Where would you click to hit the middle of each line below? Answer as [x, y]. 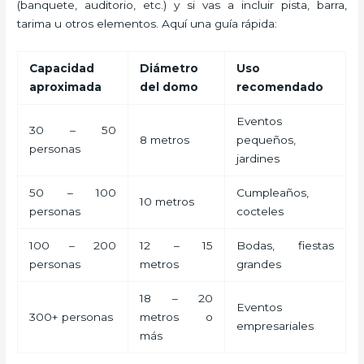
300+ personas [71, 317]
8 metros [164, 140]
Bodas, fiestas [285, 246]
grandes [258, 264]
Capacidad [61, 69]
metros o [176, 317]
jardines [258, 159]
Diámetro [169, 69]
